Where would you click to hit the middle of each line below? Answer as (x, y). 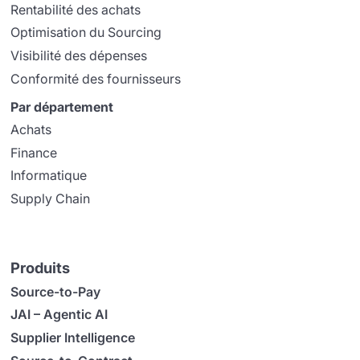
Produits (41, 268)
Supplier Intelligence (73, 337)
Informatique (49, 176)
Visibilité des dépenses (79, 56)
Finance (34, 152)
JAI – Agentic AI (59, 315)
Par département (62, 106)
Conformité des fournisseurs (96, 78)
